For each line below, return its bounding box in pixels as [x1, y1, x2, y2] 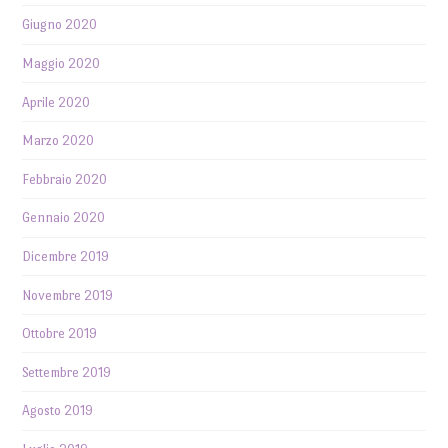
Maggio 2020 [22, 56, 101, 71]
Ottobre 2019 [22, 326, 98, 342]
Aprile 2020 [22, 94, 91, 110]
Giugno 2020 [22, 17, 98, 33]
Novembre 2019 [22, 287, 114, 303]
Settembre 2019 [22, 364, 112, 380]
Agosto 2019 [22, 403, 94, 419]
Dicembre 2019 [22, 248, 110, 264]
